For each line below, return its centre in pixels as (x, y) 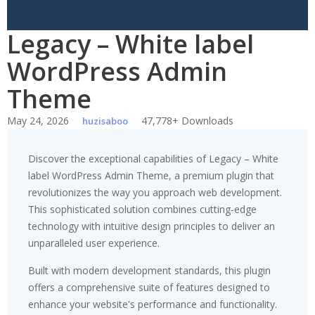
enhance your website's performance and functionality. (153, 304)
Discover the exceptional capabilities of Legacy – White (153, 159)
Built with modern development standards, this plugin (149, 270)
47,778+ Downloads (187, 121)
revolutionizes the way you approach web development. (155, 192)
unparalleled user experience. (94, 243)
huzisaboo (105, 121)
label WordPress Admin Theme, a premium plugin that (151, 175)
